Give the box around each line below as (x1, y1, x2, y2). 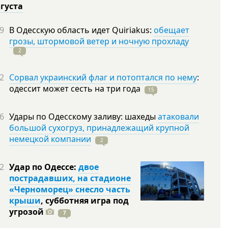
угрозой (9, 206, 44, 217)
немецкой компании (9, 133, 91, 145)
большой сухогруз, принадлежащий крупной (9, 122, 189, 133)
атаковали (158, 111, 199, 122)
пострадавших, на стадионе (9, 173, 131, 184)
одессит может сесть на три (9, 83, 123, 94)
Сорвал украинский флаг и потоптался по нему (9, 72, 197, 83)
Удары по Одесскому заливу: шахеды (9, 111, 158, 122)
